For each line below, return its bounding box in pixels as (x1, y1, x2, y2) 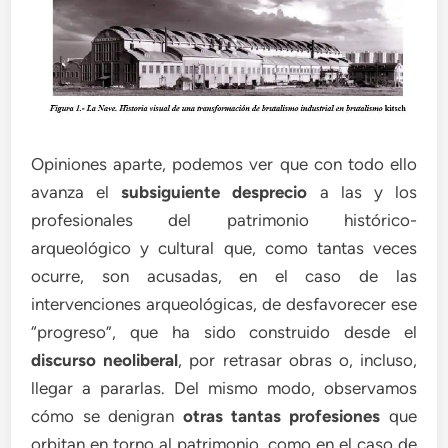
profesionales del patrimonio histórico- (31, 209, 417, 230)
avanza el (31, 181, 122, 202)
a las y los (307, 181, 417, 202)
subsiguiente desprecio (121, 181, 308, 202)
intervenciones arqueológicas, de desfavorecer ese (31, 293, 417, 314)
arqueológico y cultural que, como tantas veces (31, 237, 417, 258)
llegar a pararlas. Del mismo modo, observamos (31, 377, 417, 398)
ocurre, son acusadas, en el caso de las (31, 265, 417, 286)
